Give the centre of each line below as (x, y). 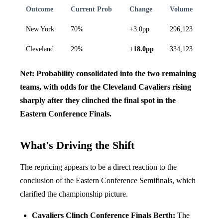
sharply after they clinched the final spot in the (98, 100)
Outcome (40, 9)
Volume (181, 9)
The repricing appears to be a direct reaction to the (98, 167)
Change (141, 9)
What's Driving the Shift (77, 145)
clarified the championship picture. (74, 194)
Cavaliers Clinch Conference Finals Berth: (104, 215)
